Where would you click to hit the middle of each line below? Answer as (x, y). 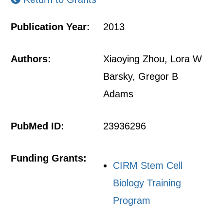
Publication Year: (51, 27)
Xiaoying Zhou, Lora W (153, 59)
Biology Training (147, 183)
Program (132, 200)
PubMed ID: (38, 126)
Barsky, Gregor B (141, 76)
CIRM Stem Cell (148, 165)
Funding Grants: (49, 158)
